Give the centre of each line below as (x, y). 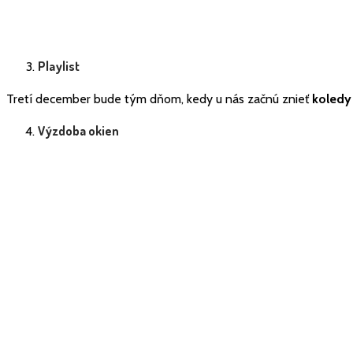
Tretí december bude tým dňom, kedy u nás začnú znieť (159, 98)
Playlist (59, 67)
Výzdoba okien (78, 130)
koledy (332, 98)
